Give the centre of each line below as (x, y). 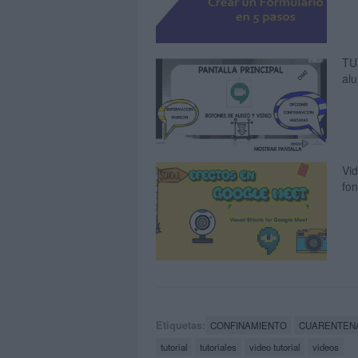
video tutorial (274, 346)
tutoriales (219, 346)
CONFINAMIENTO (248, 325)
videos (326, 346)
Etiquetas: (180, 325)
